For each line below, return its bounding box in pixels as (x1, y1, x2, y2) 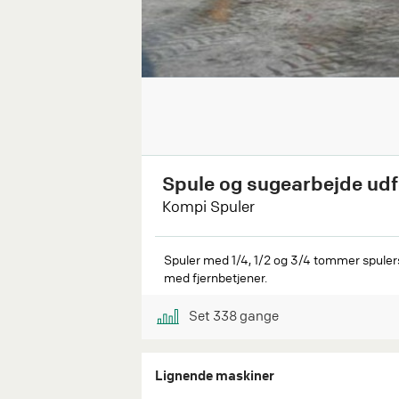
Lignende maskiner (155, 365, 274, 384)
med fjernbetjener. (164, 268, 267, 285)
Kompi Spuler (162, 196, 255, 216)
